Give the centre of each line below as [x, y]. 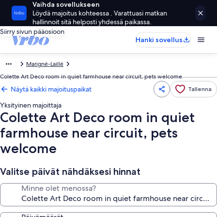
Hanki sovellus [159, 40]
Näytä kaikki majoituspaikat [51, 89]
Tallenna [200, 89]
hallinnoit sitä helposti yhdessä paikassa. [92, 22]
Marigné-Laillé [45, 64]
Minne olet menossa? [59, 188]
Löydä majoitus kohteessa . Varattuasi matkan [100, 13]
